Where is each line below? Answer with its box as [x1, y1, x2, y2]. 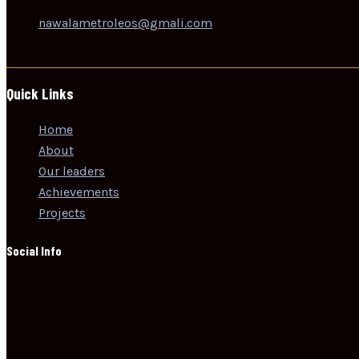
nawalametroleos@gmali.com [38, 15, 212, 31]
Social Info [6, 243, 62, 259]
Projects [38, 204, 86, 220]
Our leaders [38, 163, 105, 179]
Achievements [38, 184, 119, 200]
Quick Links [6, 84, 74, 103]
